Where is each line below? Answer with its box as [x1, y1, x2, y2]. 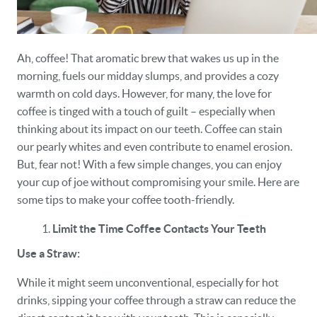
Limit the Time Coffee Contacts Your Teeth [52, 221, 266, 235]
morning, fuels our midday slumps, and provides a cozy [17, 69, 279, 82]
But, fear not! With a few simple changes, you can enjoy [17, 157, 282, 171]
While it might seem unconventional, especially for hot [17, 275, 279, 289]
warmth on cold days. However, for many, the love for [17, 86, 272, 100]
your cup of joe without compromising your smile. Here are [17, 175, 299, 188]
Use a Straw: [17, 246, 80, 260]
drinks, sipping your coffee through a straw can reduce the [17, 293, 296, 306]
